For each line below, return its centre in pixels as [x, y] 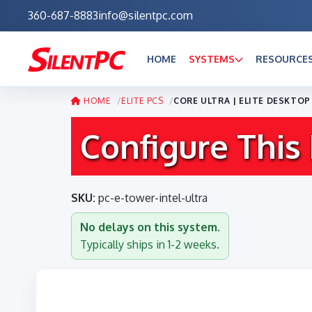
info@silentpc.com [146, 15]
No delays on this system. [150, 227]
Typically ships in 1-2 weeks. [150, 244]
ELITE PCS [142, 101]
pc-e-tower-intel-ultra [151, 198]
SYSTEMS [212, 59]
